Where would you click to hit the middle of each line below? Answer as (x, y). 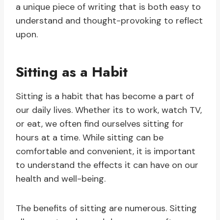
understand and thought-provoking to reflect (109, 21)
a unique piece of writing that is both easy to (108, 7)
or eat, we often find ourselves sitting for (100, 124)
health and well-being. (61, 179)
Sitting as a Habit (72, 72)
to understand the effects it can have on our (107, 165)
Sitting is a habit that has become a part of (105, 96)
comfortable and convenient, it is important (106, 151)
